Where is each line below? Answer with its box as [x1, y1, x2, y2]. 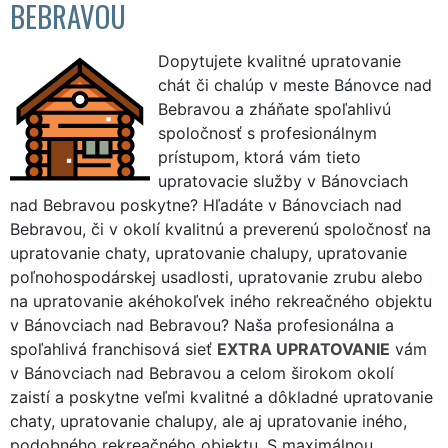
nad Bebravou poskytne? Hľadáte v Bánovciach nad [10, 194, 402, 215]
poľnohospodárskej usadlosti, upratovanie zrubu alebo [10, 266, 423, 287]
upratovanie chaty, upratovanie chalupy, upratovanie [10, 242, 407, 263]
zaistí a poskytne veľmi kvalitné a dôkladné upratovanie [10, 386, 433, 407]
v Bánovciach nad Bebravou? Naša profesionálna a [10, 314, 394, 335]
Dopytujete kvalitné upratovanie [158, 50, 401, 71]
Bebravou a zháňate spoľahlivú [158, 98, 391, 119]
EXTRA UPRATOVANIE [217, 338, 390, 359]
